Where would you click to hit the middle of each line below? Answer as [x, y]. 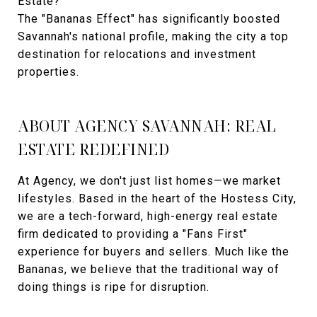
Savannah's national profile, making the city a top [153, 36]
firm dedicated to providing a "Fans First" [133, 234]
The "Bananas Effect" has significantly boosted [149, 18]
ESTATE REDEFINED [93, 149]
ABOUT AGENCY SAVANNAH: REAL [147, 126]
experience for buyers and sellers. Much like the [154, 251]
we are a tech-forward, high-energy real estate [148, 216]
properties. [48, 71]
